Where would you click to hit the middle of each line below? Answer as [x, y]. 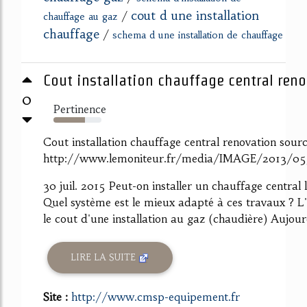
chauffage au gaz [81, 16]
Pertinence [80, 109]
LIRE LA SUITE [105, 258]
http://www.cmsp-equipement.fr [156, 296]
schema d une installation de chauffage [198, 35]
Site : [57, 296]
